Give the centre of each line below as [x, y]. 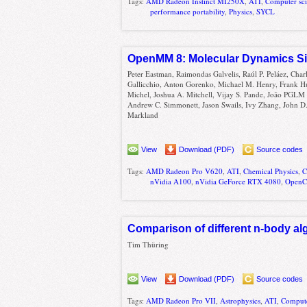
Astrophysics [241, 300]
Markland [143, 115]
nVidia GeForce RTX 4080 [238, 182]
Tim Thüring [148, 244]
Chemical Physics [271, 171]
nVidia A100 [171, 182]
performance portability [188, 11]
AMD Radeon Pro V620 [185, 171]
